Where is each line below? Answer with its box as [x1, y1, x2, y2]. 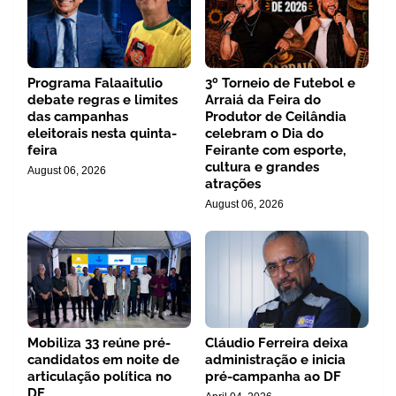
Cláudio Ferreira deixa [205, 335, 348, 351]
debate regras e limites [27, 92, 178, 108]
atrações [205, 176, 261, 192]
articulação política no [27, 369, 171, 385]
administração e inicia [205, 352, 346, 368]
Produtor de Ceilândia [205, 109, 346, 125]
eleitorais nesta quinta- [27, 126, 177, 141]
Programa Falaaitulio [27, 75, 163, 91]
